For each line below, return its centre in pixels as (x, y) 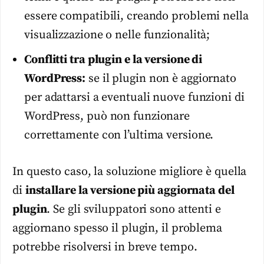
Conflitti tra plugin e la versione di (113, 60)
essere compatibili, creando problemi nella (136, 16)
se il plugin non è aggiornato (161, 78)
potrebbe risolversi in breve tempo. (105, 247)
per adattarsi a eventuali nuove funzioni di (134, 97)
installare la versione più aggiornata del (130, 190)
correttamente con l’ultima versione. (119, 135)
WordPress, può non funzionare (107, 116)
